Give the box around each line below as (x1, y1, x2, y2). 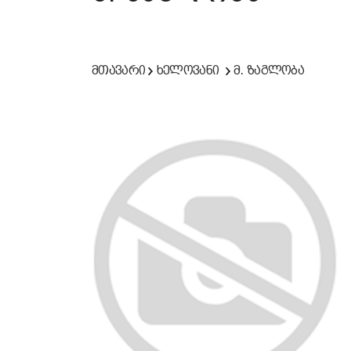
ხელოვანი (156, 63, 219, 78)
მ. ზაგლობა (233, 63, 305, 78)
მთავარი (92, 63, 146, 78)
